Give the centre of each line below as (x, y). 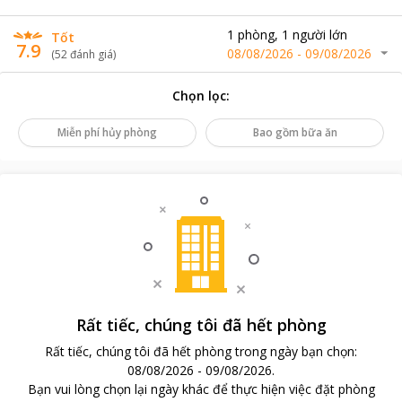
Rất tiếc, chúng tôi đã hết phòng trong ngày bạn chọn (200, 351)
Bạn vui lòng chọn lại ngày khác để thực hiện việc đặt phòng (201, 389)
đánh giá (92, 54)
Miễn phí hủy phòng (107, 132)
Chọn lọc (199, 96)
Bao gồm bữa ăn (295, 132)
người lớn (320, 35)
